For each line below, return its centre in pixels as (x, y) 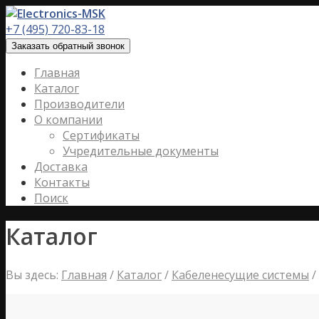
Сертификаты (101, 135)
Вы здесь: (32, 274)
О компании (68, 120)
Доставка (61, 167)
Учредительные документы (141, 151)
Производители (79, 104)
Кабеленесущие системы (240, 274)
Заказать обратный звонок (68, 46)
